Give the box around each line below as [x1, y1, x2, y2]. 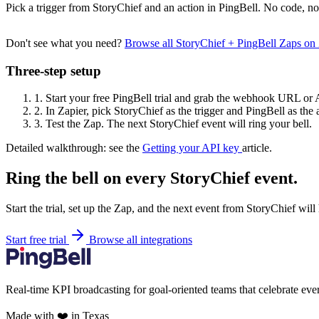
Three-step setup [6, 63, 101, 78]
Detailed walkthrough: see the [6, 142, 142, 155]
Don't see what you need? [6, 36, 125, 49]
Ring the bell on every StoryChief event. [6, 169, 298, 188]
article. [242, 142, 272, 155]
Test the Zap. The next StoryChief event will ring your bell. [43, 117, 312, 130]
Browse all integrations [89, 234, 192, 246]
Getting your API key [142, 142, 242, 155]
